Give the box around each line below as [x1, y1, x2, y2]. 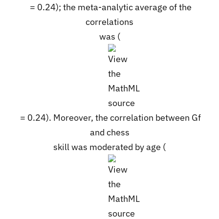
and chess [89, 126, 130, 138]
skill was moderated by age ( [53, 141, 166, 153]
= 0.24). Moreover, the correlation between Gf [18, 111, 201, 123]
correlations [86, 16, 133, 27]
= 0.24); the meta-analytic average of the [27, 1, 192, 13]
